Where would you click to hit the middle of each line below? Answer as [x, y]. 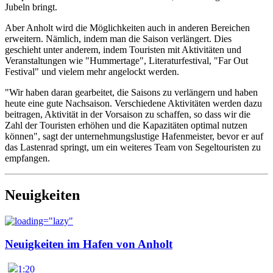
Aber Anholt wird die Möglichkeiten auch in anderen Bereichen [127, 27]
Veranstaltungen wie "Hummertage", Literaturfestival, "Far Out [126, 60]
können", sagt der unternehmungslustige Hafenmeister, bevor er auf [134, 136]
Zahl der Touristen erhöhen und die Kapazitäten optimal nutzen [126, 125]
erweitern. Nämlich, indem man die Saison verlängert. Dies [118, 38]
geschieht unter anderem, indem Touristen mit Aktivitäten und [123, 49]
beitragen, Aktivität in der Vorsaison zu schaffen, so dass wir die [128, 114]
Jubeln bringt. [31, 7]
